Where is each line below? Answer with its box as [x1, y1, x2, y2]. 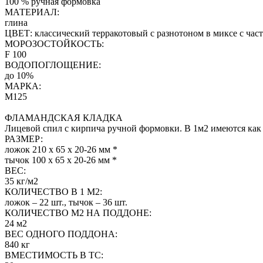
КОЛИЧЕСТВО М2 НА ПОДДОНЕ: [5, 207, 151, 218]
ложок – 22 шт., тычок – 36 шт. [5, 197, 127, 207]
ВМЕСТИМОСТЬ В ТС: [5, 249, 103, 260]
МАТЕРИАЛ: [5, 6, 59, 17]
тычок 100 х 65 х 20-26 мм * [5, 154, 117, 165]
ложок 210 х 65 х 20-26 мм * [5, 144, 117, 154]
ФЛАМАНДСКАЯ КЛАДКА [5, 112, 123, 123]
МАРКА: [5, 80, 41, 91]
